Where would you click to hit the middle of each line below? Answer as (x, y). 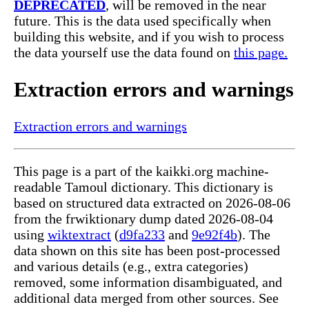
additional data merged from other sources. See (146, 298)
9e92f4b (215, 235)
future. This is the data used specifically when (142, 21)
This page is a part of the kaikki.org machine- (141, 171)
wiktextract (79, 235)
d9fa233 (142, 235)
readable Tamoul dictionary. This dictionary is (143, 187)
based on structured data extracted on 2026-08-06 (152, 203)
